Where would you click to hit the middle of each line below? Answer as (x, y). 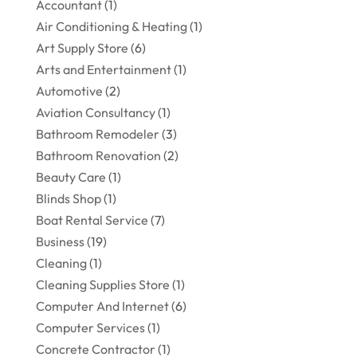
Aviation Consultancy (95, 113)
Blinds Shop (68, 199)
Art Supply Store (82, 48)
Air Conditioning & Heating (111, 27)
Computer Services (90, 328)
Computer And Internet (102, 306)
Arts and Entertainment (103, 70)
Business (60, 242)
